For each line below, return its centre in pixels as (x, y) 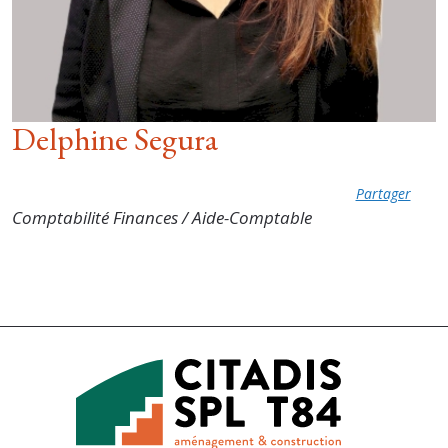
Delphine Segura (115, 139)
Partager (383, 193)
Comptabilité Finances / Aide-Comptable (162, 217)
